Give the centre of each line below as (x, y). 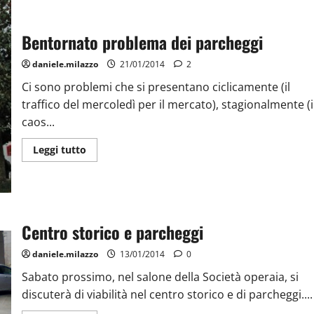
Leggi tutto (59, 149)
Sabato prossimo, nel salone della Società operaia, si (160, 277)
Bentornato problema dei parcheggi (142, 42)
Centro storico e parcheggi (112, 232)
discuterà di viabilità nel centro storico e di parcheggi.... (167, 295)
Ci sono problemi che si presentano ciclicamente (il (156, 87)
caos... (38, 122)
